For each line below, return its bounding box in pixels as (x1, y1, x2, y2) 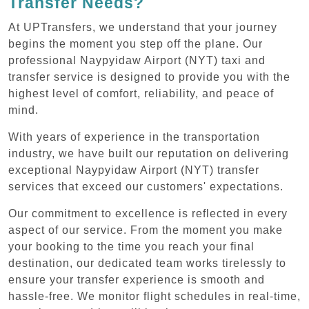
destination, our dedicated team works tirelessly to (8, 257, 286, 269)
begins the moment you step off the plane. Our (8, 37, 263, 50)
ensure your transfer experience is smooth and (8, 273, 265, 286)
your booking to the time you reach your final (8, 240, 255, 252)
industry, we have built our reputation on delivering (8, 147, 289, 159)
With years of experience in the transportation (8, 130, 260, 143)
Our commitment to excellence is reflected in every (8, 207, 288, 219)
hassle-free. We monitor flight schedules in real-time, (8, 290, 301, 302)
